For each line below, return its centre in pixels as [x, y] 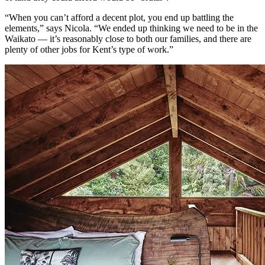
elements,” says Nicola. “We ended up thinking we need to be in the [131, 28]
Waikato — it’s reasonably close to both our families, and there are [128, 38]
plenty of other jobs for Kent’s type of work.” [89, 49]
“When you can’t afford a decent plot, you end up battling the [119, 17]
